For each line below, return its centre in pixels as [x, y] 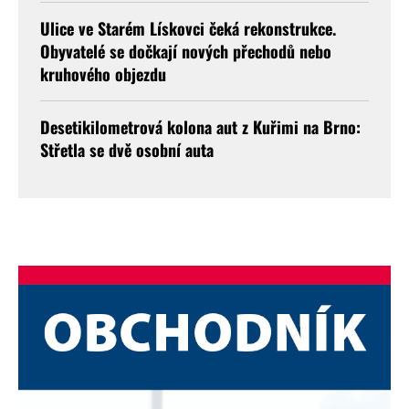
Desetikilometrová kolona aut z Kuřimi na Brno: [200, 127]
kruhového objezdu [103, 74]
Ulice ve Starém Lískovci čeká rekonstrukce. [188, 28]
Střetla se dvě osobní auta [127, 150]
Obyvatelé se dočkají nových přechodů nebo [186, 51]
